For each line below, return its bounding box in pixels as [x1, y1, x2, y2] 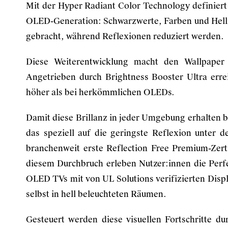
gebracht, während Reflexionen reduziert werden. [26, 31, 224, 42]
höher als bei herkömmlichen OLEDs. [26, 87, 175, 98]
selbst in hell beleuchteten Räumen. [26, 189, 166, 199]
